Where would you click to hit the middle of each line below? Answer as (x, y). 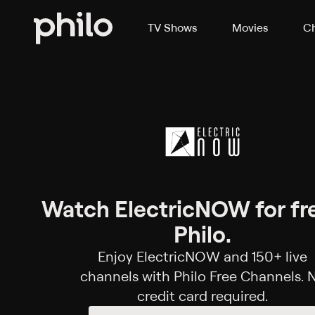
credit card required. (202, 296)
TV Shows (172, 27)
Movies (250, 27)
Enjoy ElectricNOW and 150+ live (202, 257)
